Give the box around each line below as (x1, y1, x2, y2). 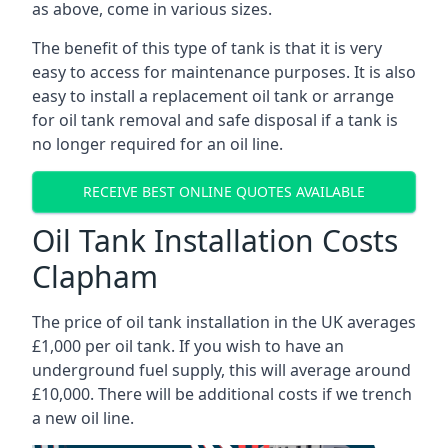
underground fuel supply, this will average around (32, 358, 411, 381)
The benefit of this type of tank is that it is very (32, 36, 382, 59)
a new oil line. (32, 406, 134, 429)
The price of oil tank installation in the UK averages (32, 310, 416, 333)
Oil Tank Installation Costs (32, 219, 398, 261)
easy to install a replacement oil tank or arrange (32, 84, 394, 107)
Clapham (32, 255, 158, 297)
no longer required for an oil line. (32, 132, 283, 155)
